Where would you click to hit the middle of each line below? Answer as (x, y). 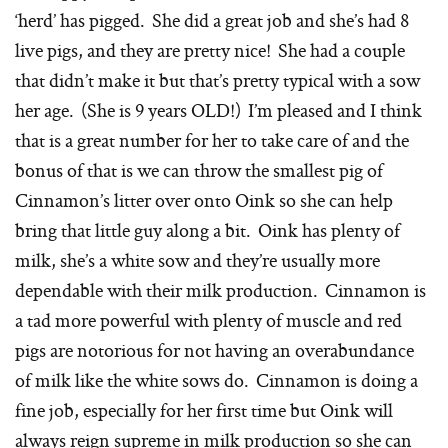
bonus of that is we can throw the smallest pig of (199, 170)
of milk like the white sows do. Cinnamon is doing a (216, 380)
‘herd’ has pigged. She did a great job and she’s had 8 (212, 20)
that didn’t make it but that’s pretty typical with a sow (217, 80)
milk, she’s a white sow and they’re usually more (197, 260)
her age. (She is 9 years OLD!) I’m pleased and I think (218, 110)
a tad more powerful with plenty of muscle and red (208, 320)
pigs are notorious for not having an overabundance (214, 350)
